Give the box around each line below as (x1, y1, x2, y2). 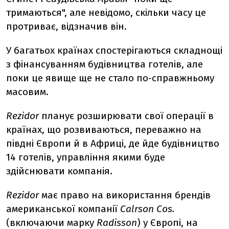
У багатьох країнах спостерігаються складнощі (6, 44, 222, 56)
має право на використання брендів (39, 189, 211, 201)
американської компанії (6, 203, 120, 215)
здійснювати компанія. (6, 165, 112, 177)
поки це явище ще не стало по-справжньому (6, 72, 214, 84)
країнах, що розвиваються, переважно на (6, 124, 201, 135)
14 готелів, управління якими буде (6, 151, 165, 163)
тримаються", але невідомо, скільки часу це (6, 7, 206, 18)
